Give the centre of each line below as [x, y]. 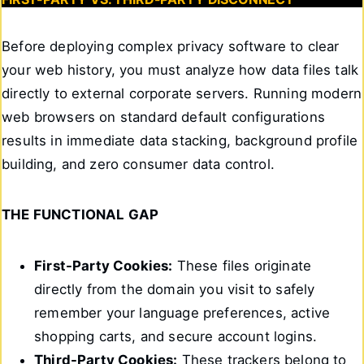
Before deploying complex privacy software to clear [171, 46]
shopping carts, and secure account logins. [176, 336]
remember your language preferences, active [182, 312]
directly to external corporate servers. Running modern [182, 93]
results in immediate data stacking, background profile [180, 140]
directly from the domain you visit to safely [175, 289]
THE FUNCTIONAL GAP [80, 215]
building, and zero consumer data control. [138, 164]
